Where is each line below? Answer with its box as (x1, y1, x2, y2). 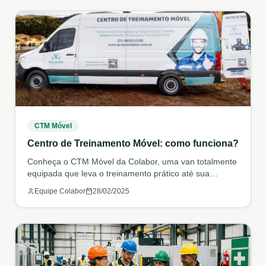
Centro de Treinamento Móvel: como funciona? (27, 138, 239, 148)
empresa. (27, 180, 63, 190)
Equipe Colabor (34, 186, 85, 195)
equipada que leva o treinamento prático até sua (27, 168, 210, 178)
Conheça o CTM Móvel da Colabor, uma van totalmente (27, 156, 237, 166)
